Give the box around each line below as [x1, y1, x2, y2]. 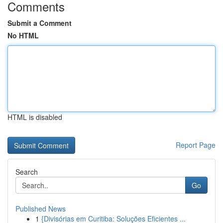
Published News [15, 204, 66, 214]
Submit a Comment [7, 18, 72, 28]
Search [15, 167, 38, 177]
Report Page [176, 140, 216, 150]
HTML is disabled [7, 112, 62, 122]
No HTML [7, 30, 39, 40]
